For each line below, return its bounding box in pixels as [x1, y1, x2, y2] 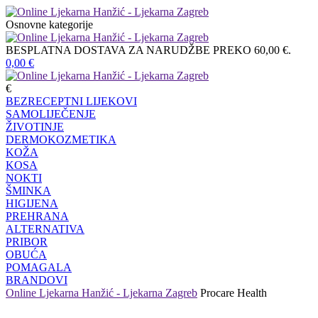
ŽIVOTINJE [6, 121, 64, 133]
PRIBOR [6, 236, 48, 248]
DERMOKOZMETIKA [6, 133, 116, 146]
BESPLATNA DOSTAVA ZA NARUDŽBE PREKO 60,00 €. [6, 44, 291, 56]
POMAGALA [6, 261, 72, 273]
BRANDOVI [6, 274, 67, 286]
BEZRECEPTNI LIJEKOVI [6, 95, 137, 107]
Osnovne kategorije [6, 18, 93, 31]
